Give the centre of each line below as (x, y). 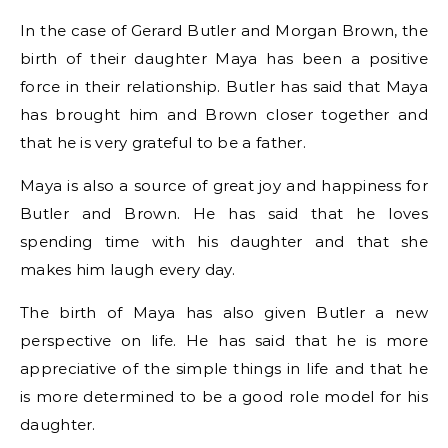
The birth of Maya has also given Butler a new (224, 312)
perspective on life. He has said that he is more (224, 340)
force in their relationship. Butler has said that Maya (224, 86)
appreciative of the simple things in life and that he (224, 368)
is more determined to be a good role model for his (224, 396)
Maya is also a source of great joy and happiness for (224, 185)
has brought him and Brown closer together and (224, 114)
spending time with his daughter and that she (224, 241)
